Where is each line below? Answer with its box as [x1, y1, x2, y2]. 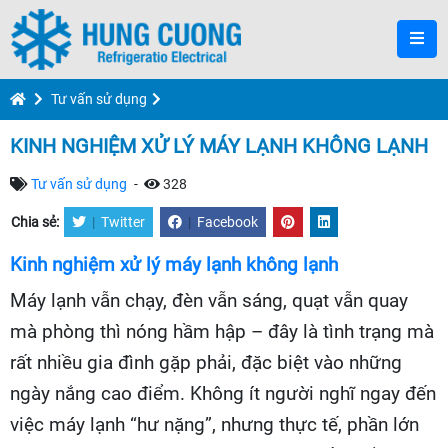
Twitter [101, 214, 145, 230]
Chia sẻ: [11, 214, 62, 230]
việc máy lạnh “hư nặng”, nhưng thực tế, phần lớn [10, 414, 419, 436]
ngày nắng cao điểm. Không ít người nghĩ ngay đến [10, 383, 436, 405]
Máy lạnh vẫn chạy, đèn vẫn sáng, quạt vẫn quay [10, 290, 408, 312]
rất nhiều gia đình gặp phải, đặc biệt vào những [10, 352, 402, 374]
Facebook [197, 214, 258, 230]
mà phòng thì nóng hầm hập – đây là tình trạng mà [10, 321, 434, 343]
